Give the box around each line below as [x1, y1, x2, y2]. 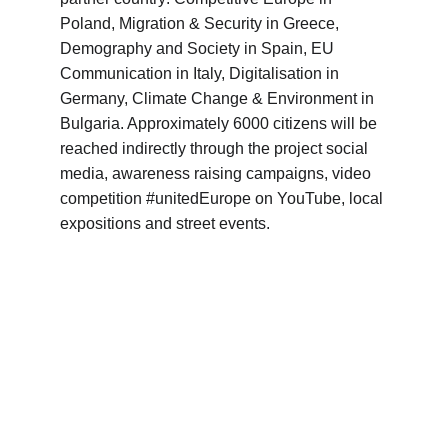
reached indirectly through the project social [60, 140, 372, 157]
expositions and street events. [60, 215, 274, 232]
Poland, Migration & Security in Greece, [60, 15, 343, 32]
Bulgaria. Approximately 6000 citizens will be [60, 115, 381, 132]
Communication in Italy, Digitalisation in [60, 65, 343, 82]
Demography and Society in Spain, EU [60, 40, 338, 57]
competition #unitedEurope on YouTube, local [60, 190, 387, 207]
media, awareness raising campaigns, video [60, 165, 375, 182]
